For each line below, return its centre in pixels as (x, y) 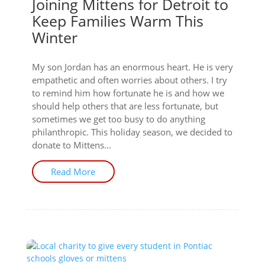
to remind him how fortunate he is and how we (128, 93)
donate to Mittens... (71, 145)
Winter (54, 37)
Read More (73, 172)
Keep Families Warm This (117, 21)
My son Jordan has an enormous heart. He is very (132, 67)
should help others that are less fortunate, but (125, 106)
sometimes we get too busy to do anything (118, 119)
